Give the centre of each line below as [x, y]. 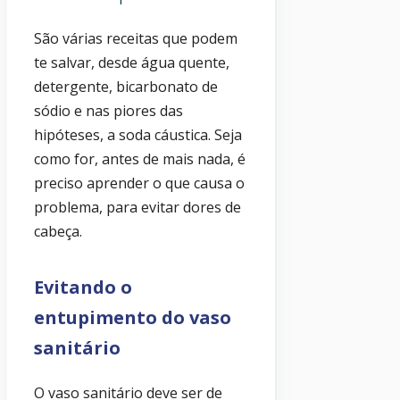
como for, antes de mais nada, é [140, 159]
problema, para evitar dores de [137, 208]
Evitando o [83, 287]
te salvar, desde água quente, [132, 63]
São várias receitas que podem [136, 39]
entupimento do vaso [133, 318]
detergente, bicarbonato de [126, 87]
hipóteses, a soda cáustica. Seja [138, 135]
